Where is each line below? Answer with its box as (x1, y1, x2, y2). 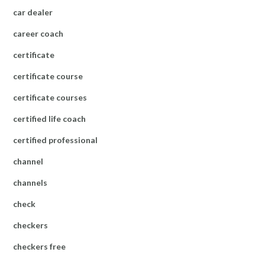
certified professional (13, 134, 98, 145)
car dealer (13, 7, 53, 17)
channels (13, 177, 47, 188)
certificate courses (13, 92, 87, 102)
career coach (13, 28, 63, 38)
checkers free (13, 241, 66, 251)
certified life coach (13, 113, 86, 124)
